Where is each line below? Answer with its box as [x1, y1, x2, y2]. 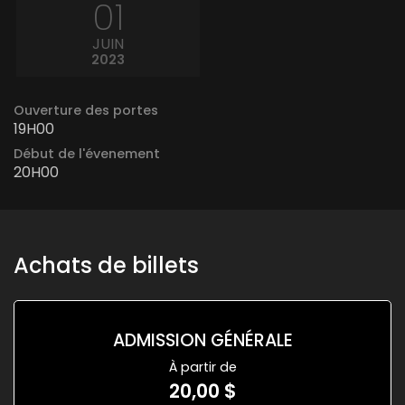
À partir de [168, 358, 237, 377]
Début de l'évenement [14, 145, 160, 164]
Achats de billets [14, 250, 199, 281]
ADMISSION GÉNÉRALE [112, 328, 293, 353]
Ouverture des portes [14, 101, 158, 120]
